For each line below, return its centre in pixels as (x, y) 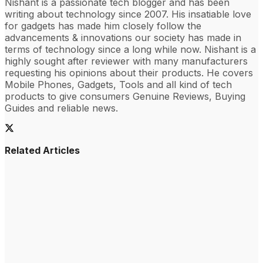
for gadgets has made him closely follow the (103, 26)
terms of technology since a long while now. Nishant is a (130, 49)
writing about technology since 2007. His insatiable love (128, 14)
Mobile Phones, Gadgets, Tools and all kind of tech (118, 84)
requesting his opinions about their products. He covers (129, 73)
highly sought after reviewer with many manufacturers (126, 61)
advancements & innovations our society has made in (123, 37)
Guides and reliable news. (61, 108)
